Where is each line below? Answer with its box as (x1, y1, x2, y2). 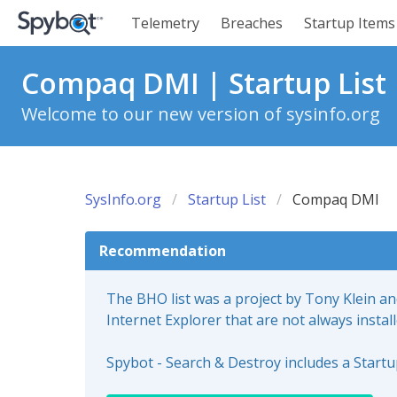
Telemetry (131, 13, 199, 33)
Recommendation (99, 241, 226, 261)
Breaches (221, 13, 283, 33)
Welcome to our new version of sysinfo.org (21, 102, 380, 126)
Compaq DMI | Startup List (21, 64, 386, 102)
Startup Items (304, 13, 395, 33)
